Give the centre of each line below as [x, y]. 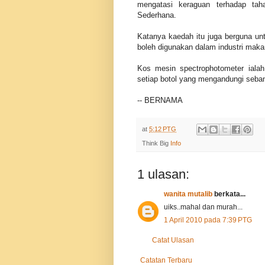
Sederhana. [157, 15]
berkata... [229, 194]
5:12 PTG [163, 129]
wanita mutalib [188, 194]
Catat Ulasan [173, 240]
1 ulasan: [163, 174]
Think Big [156, 143]
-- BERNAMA [160, 100]
